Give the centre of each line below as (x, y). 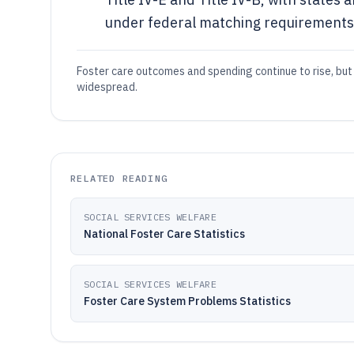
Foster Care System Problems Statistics (187, 301)
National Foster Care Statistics (164, 234)
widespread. (107, 87)
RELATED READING (119, 178)
